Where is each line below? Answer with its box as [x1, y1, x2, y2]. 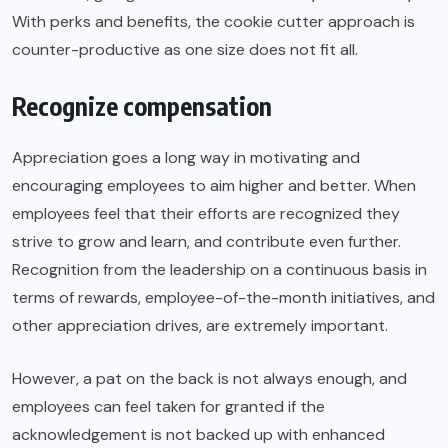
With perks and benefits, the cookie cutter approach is [12, 11, 415, 33]
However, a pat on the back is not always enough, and [12, 368, 407, 390]
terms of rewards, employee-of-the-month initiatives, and [12, 287, 435, 309]
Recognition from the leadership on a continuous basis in [12, 259, 427, 281]
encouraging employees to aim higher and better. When [12, 175, 416, 197]
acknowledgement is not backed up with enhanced [12, 424, 385, 446]
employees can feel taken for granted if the [12, 396, 325, 418]
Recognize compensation [12, 90, 272, 123]
